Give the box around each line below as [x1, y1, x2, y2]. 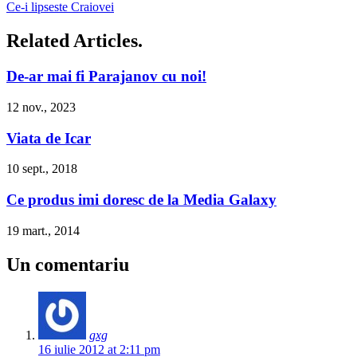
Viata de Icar [6, 129, 91, 147]
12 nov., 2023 [6, 100, 76, 114]
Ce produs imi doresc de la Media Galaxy [6, 191, 277, 209]
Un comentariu [6, 253, 129, 275]
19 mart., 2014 [6, 223, 80, 237]
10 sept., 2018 [6, 162, 77, 176]
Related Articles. [6, 30, 143, 52]
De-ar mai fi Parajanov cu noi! [6, 68, 206, 85]
